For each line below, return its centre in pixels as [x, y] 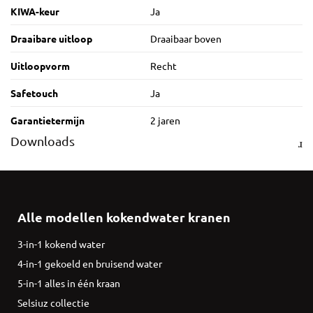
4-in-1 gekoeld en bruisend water [90, 264]
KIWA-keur [35, 12]
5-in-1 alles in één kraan [69, 283]
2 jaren [165, 121]
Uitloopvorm [40, 66]
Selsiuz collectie [53, 303]
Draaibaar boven [186, 39]
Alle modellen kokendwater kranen [124, 217]
